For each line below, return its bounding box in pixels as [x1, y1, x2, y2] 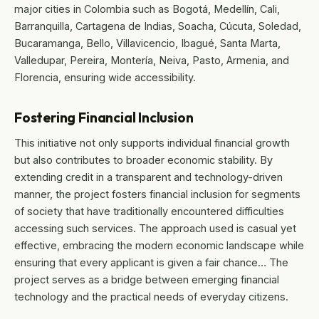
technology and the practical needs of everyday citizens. [14, 291, 288, 303]
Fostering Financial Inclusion [14, 109, 194, 127]
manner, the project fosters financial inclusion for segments [14, 188, 300, 201]
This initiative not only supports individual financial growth [14, 137, 290, 150]
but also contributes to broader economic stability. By [14, 154, 273, 167]
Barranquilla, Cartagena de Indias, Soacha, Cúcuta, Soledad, [14, 20, 301, 33]
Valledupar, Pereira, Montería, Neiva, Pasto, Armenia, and [14, 54, 289, 67]
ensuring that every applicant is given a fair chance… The [14, 256, 288, 269]
